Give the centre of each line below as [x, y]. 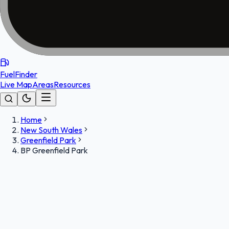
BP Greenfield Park [54, 150]
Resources [72, 84]
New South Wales [51, 130]
